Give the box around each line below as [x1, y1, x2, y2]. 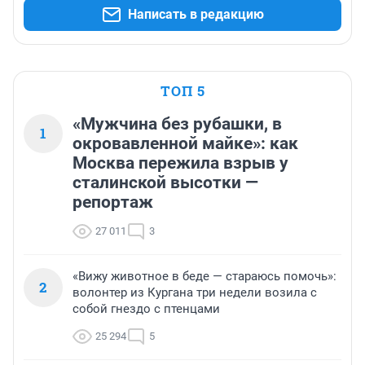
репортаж [73, 192, 153, 213]
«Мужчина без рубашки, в [73, 114, 282, 134]
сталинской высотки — [73, 173, 258, 193]
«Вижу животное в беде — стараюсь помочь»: [73, 269, 336, 284]
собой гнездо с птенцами [73, 301, 220, 317]
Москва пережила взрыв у [73, 153, 288, 174]
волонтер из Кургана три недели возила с [73, 285, 317, 301]
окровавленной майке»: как [73, 134, 298, 154]
